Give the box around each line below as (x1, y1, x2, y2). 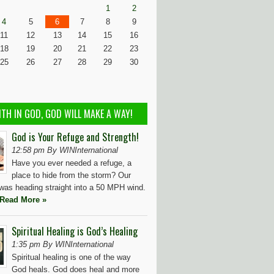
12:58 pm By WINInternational (12, 146, 118, 155)
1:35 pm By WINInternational (12, 240, 114, 249)
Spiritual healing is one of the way (12, 253, 131, 262)
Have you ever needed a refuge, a (12, 158, 131, 168)
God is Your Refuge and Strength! (12, 130, 139, 144)
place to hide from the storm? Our (12, 171, 131, 180)
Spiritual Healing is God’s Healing (12, 224, 138, 239)
